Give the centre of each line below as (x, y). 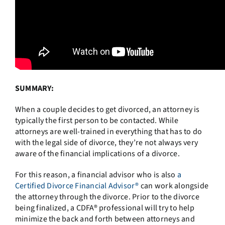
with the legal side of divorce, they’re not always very (106, 143)
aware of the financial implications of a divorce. (98, 154)
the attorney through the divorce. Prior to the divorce (107, 197)
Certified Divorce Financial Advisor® (77, 186)
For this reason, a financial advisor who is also (96, 175)
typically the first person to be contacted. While (96, 121)
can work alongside (174, 186)
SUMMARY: (34, 89)
